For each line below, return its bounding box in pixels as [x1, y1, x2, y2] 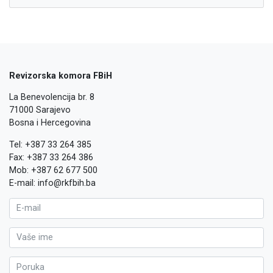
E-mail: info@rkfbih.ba [9, 177, 96, 188]
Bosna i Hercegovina [9, 118, 91, 129]
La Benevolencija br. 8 [9, 92, 94, 103]
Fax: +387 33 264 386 [9, 152, 93, 163]
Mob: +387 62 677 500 [9, 165, 97, 175]
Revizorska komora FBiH [9, 70, 112, 81]
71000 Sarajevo [9, 105, 71, 116]
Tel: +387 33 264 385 [9, 139, 91, 150]
